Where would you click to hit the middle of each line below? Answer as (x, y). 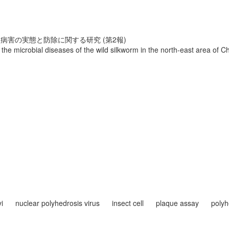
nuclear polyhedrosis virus (58, 203)
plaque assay (177, 203)
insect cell (128, 203)
